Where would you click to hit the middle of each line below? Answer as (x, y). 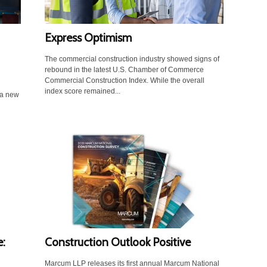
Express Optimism (88, 38)
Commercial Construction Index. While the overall (124, 81)
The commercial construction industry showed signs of (132, 59)
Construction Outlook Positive (117, 243)
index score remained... (82, 91)
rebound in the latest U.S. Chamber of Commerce (124, 70)
